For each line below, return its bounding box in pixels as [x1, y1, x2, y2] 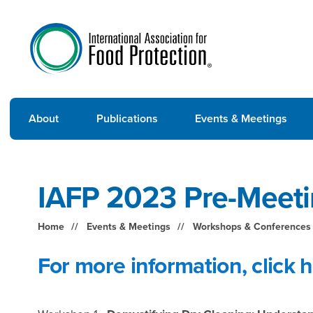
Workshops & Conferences [192, 219, 311, 234]
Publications [96, 110, 158, 126]
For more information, [37, 249, 252, 282]
